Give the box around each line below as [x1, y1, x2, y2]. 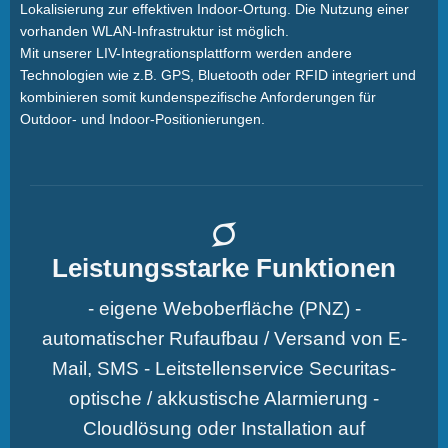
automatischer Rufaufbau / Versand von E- [41, 327, 407, 349]
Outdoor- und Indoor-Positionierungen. [20, 110, 265, 127]
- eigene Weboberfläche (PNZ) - [87, 297, 361, 319]
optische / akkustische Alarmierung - [69, 387, 379, 409]
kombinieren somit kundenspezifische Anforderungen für [20, 88, 376, 105]
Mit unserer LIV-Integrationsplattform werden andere [20, 44, 352, 61]
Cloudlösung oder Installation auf [83, 417, 365, 439]
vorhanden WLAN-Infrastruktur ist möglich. [20, 22, 289, 39]
